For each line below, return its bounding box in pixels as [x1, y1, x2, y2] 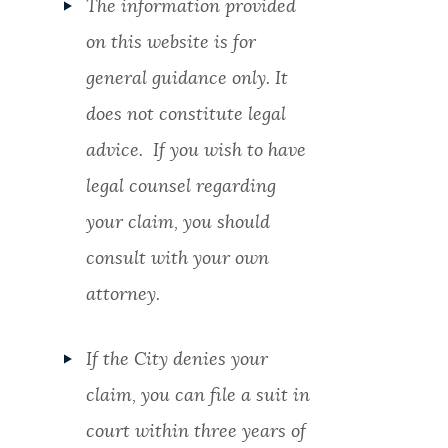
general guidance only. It [85, 70, 288, 89]
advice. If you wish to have [85, 142, 306, 161]
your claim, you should [85, 214, 270, 233]
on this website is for [85, 34, 256, 53]
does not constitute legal [85, 106, 286, 125]
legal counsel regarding [85, 178, 276, 197]
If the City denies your [85, 351, 268, 370]
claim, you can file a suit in [85, 387, 310, 406]
